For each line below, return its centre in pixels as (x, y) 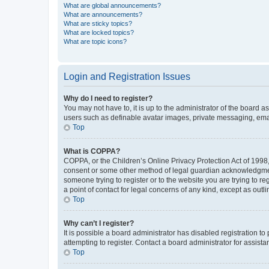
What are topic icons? (95, 41)
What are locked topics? (99, 32)
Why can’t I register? (99, 223)
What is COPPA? (92, 151)
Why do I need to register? (108, 98)
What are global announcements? (112, 5)
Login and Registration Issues (127, 77)
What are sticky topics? (98, 23)
